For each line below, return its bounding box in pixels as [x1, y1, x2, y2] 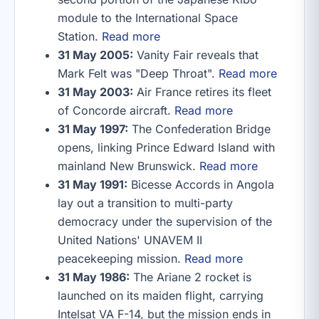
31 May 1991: [58, 177, 127, 192]
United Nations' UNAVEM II [58, 233, 202, 247]
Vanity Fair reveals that [133, 48, 258, 62]
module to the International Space [58, 11, 238, 25]
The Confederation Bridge [128, 122, 271, 136]
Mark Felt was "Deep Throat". [58, 66, 219, 80]
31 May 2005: [58, 48, 133, 62]
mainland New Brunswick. [58, 159, 199, 173]
